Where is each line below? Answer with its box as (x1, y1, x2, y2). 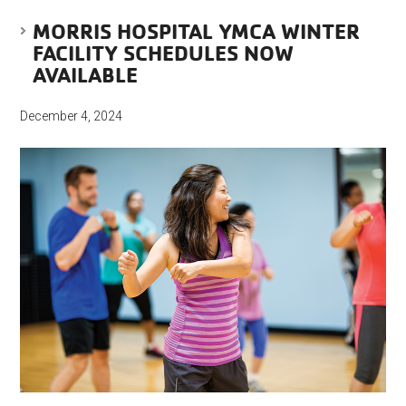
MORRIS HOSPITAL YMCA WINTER (33, 16, 361, 44)
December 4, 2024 (20, 108, 123, 123)
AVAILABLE (33, 60, 139, 88)
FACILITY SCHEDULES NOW (33, 38, 295, 66)
